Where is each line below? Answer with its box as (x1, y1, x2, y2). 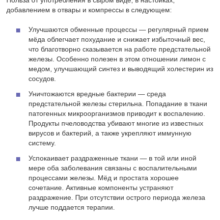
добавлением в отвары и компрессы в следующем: (6, 6, 172, 14)
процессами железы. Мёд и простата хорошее (28, 174, 179, 182)
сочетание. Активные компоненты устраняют (28, 184, 174, 192)
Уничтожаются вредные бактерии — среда (28, 90, 166, 98)
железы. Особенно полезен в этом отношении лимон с (28, 55, 206, 63)
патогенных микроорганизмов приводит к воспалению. (28, 110, 206, 118)
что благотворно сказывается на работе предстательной (28, 45, 211, 54)
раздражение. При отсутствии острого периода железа (28, 193, 206, 202)
